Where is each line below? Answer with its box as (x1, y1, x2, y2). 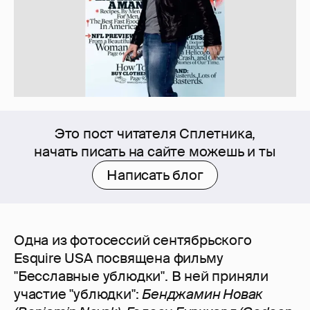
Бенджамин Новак (142, 285, 264, 304)
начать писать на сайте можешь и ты (34, 143, 276, 161)
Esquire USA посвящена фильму (14, 249, 224, 268)
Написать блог (107, 166, 203, 185)
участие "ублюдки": (14, 285, 143, 304)
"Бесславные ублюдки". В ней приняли (14, 267, 268, 286)
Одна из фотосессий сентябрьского (14, 231, 252, 250)
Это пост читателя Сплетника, (54, 125, 256, 143)
